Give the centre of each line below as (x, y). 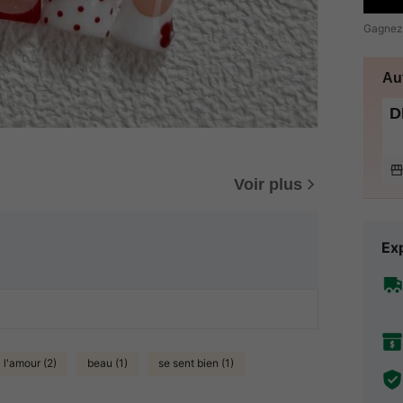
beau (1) (107, 363)
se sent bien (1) (196, 363)
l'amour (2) (30, 363)
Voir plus (268, 184)
